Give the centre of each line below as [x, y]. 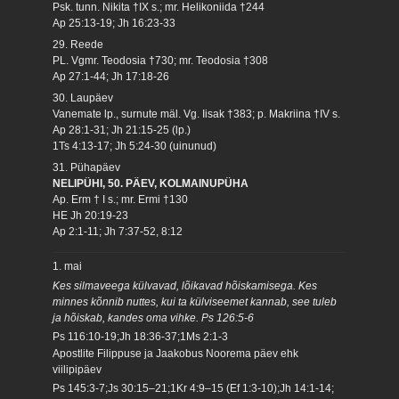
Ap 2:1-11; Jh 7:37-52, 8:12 [118, 231]
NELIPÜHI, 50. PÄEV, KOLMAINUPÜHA [151, 183]
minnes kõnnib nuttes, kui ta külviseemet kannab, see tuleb [195, 301]
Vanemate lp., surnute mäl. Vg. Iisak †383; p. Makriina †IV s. [197, 114]
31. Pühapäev [87, 167]
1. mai [68, 267]
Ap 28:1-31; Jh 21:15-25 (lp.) [122, 130]
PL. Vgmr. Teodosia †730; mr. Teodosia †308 [161, 60]
